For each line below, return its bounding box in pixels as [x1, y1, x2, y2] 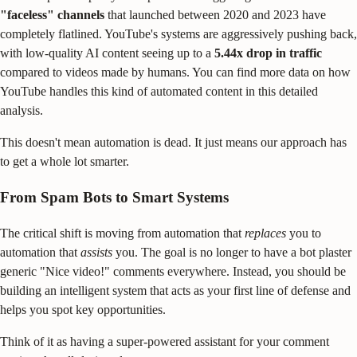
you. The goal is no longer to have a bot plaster [112, 245, 351, 260]
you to [286, 226, 321, 241]
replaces [245, 226, 286, 241]
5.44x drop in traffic [214, 45, 322, 60]
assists [80, 245, 112, 260]
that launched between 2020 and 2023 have [104, 7, 326, 22]
